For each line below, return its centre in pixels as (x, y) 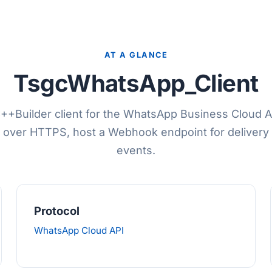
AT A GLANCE (136, 55)
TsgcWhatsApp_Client (136, 83)
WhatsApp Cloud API (79, 230)
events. (136, 150)
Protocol (56, 211)
